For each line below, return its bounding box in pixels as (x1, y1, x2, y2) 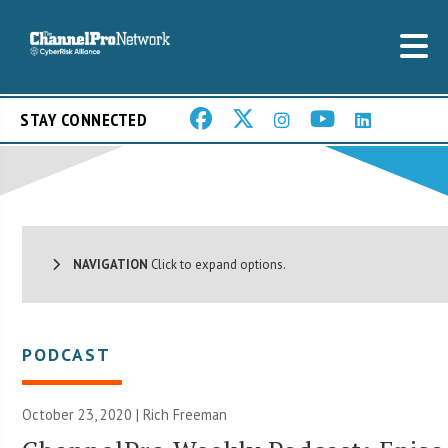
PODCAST (22, 342, 112, 366)
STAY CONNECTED (20, 108, 147, 132)
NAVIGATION (60, 255, 149, 273)
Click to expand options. (148, 255, 287, 273)
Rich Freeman (143, 404, 228, 424)
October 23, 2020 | (22, 404, 144, 424)
